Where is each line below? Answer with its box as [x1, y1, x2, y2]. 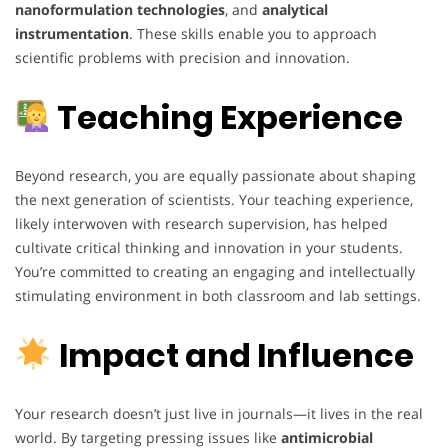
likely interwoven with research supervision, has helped [15, 214, 388, 234]
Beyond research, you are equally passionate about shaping [15, 166, 416, 186]
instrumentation [15, 24, 129, 44]
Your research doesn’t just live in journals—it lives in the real [15, 404, 423, 424]
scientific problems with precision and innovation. [15, 48, 350, 68]
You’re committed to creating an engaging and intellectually [15, 262, 415, 282]
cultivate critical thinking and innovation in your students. [15, 238, 403, 258]
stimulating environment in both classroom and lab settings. [15, 286, 421, 306]
